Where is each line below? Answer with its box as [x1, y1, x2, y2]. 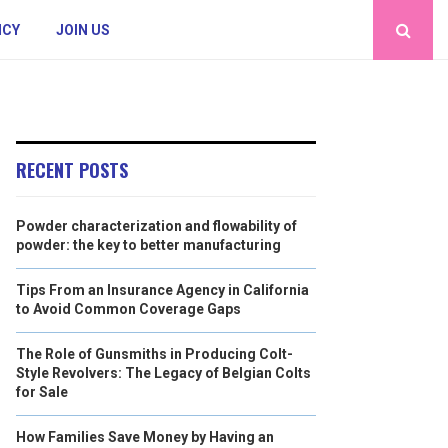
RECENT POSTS [16, 157, 128, 183]
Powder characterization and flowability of [16, 218, 297, 234]
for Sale [16, 384, 68, 400]
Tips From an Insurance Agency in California [16, 282, 309, 298]
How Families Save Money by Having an [16, 429, 274, 445]
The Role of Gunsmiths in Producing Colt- [16, 346, 293, 362]
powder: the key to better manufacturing [16, 237, 281, 253]
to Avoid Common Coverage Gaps [16, 301, 241, 317]
